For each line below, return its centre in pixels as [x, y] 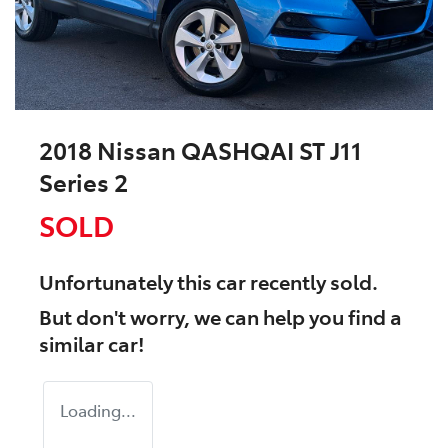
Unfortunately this [127, 281]
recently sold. [312, 281]
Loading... [98, 410]
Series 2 [83, 182]
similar [73, 343]
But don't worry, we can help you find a [220, 316]
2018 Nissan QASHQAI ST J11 [200, 150]
